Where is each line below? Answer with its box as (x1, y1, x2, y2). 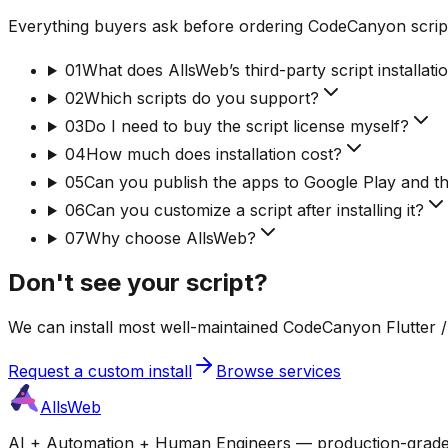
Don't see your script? (8, 268, 268, 298)
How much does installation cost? (85, 144, 342, 165)
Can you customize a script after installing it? (84, 200, 424, 221)
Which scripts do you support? (83, 88, 319, 109)
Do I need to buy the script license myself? (83, 116, 409, 137)
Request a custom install (8, 360, 192, 381)
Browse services (216, 360, 341, 381)
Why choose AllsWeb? (84, 228, 256, 249)
